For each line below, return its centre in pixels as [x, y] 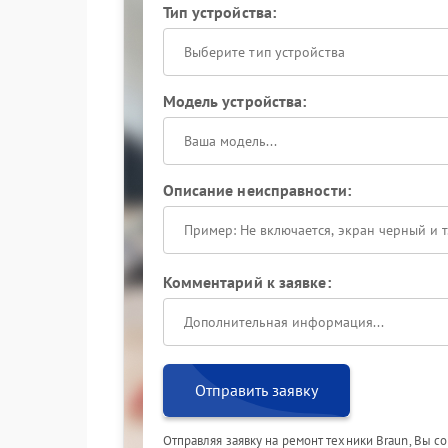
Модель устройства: [234, 101]
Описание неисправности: [256, 190]
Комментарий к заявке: [246, 282]
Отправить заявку [256, 390]
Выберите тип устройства [264, 52]
